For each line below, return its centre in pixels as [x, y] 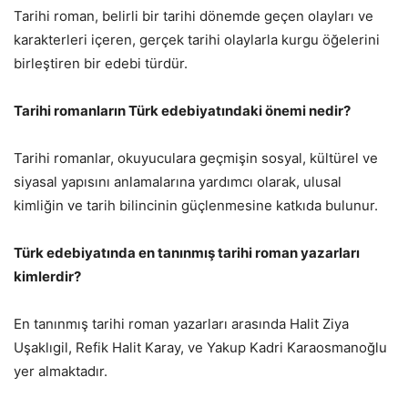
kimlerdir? [47, 277]
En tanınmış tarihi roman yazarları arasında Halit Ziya [181, 324]
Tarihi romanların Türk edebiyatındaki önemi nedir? [182, 111]
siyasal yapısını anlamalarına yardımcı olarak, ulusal [178, 182]
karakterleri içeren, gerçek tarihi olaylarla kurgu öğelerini [197, 40]
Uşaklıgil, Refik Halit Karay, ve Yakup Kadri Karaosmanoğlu [200, 348]
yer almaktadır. [61, 372]
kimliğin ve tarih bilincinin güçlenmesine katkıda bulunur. [196, 206]
